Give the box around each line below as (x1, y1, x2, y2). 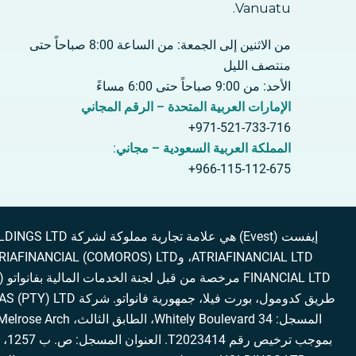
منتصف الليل (223, 58, 291, 73)
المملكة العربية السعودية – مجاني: (113, 141, 291, 156)
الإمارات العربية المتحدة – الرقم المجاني (81, 99, 291, 114)
